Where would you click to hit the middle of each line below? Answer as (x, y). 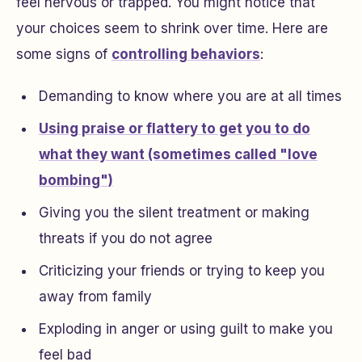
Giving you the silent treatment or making (174, 213)
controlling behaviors (186, 54)
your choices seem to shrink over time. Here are (172, 28)
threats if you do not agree (126, 238)
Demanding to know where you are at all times (190, 96)
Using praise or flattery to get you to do (175, 128)
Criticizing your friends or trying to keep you (182, 271)
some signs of (64, 54)
